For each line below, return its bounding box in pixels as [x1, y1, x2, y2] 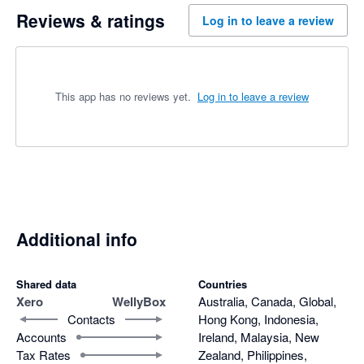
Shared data [16, 276, 76, 292]
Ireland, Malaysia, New [198, 328, 319, 346]
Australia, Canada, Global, [198, 292, 336, 310]
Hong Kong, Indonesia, [198, 310, 318, 328]
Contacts [67, 310, 115, 328]
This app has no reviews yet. [55, 89, 191, 105]
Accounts [16, 328, 67, 346]
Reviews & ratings [16, 7, 165, 32]
